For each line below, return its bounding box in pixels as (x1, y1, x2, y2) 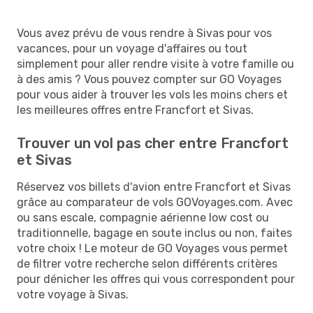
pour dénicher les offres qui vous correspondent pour (17, 272, 295, 286)
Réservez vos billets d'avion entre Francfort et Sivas (17, 180, 291, 194)
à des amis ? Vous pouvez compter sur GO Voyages (17, 72, 282, 86)
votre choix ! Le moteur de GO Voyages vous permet (17, 241, 288, 255)
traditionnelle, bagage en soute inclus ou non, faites (17, 226, 292, 240)
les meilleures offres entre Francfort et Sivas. (17, 103, 254, 117)
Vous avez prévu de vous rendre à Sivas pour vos (17, 26, 272, 40)
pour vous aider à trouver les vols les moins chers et (17, 87, 288, 101)
